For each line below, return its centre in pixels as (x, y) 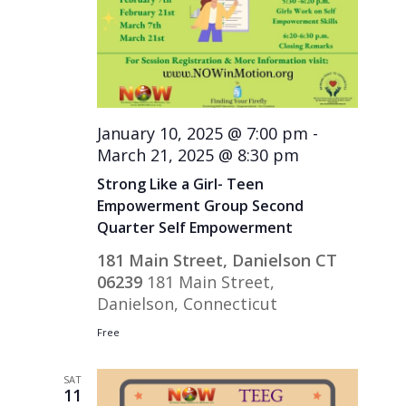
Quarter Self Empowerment (195, 227)
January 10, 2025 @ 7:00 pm (203, 133)
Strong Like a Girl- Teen (181, 184)
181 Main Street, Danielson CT (217, 260)
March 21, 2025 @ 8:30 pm (198, 155)
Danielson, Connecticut (188, 303)
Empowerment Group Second (201, 205)
